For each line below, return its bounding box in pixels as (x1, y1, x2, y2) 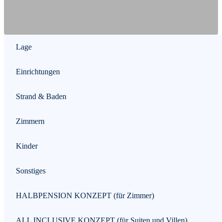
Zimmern (16, 116, 45, 125)
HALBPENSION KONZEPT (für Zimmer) (16, 191, 154, 200)
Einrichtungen (16, 67, 60, 76)
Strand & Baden (16, 92, 66, 101)
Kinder (16, 141, 38, 150)
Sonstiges (16, 166, 46, 175)
